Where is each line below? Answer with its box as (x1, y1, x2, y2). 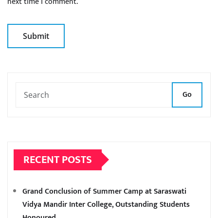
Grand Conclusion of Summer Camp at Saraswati (22, 184, 186, 198)
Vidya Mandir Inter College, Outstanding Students (22, 198, 190, 211)
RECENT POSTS (23, 150, 92, 169)
